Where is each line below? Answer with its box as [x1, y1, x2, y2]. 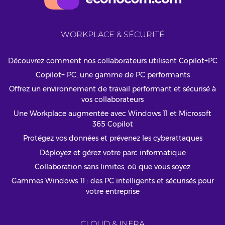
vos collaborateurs [81, 95, 144, 104]
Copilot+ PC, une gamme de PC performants [35, 70, 190, 79]
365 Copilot [92, 120, 133, 129]
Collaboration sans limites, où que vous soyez [35, 162, 190, 171]
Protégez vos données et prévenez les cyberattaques [23, 134, 202, 143]
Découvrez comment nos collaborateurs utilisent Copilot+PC [8, 56, 217, 65]
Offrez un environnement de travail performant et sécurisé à [9, 84, 216, 94]
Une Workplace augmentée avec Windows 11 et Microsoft [14, 109, 211, 119]
